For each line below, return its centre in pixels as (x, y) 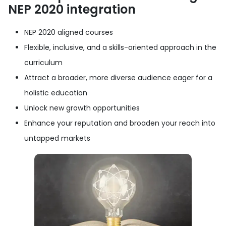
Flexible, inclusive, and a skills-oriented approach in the (120, 47)
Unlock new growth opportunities (82, 108)
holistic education (56, 93)
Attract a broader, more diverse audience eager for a (118, 77)
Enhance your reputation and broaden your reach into (120, 123)
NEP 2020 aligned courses (69, 32)
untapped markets (57, 138)
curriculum (43, 62)
